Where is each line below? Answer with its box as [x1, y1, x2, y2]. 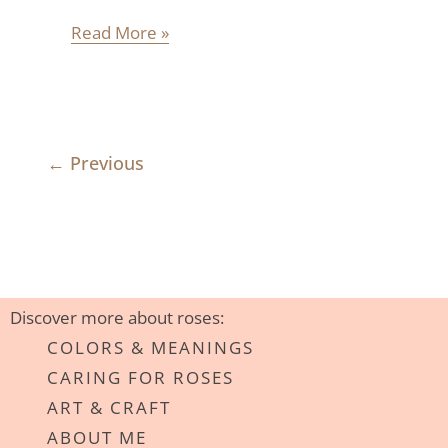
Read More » [71, 20, 169, 44]
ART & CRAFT [47, 396, 171, 419]
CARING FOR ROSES [47, 366, 234, 389]
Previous [65, 150, 145, 175]
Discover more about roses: [10, 306, 224, 329]
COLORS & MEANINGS [47, 336, 254, 359]
